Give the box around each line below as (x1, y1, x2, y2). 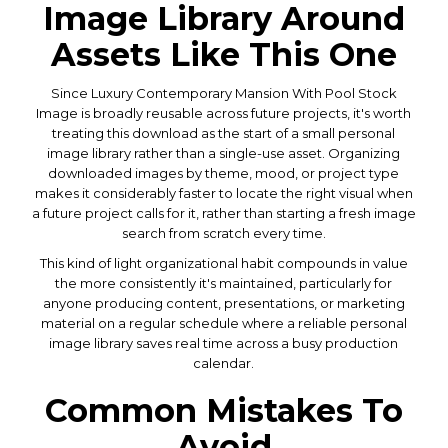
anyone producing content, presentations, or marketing (42, 294, 405, 311)
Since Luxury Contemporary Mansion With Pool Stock (50, 84, 397, 101)
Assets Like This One (50, 34, 397, 74)
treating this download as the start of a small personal (52, 124, 396, 141)
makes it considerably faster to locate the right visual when (34, 184, 413, 201)
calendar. (193, 354, 255, 371)
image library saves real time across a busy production (49, 334, 399, 351)
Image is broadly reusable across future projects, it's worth (36, 104, 412, 121)
